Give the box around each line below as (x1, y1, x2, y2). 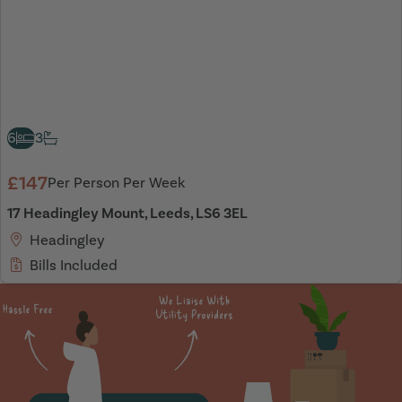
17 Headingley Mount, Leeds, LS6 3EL (7, 203, 248, 223)
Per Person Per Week (48, 173, 185, 193)
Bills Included (29, 255, 118, 275)
